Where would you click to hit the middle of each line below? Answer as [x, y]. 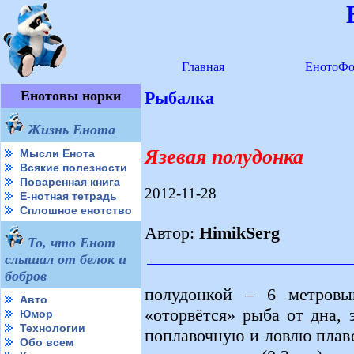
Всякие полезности [73, 168]
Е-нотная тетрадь [68, 196]
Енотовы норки [71, 96]
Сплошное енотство [76, 210]
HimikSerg [239, 232]
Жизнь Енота [72, 130]
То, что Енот [72, 243]
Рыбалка [179, 98]
